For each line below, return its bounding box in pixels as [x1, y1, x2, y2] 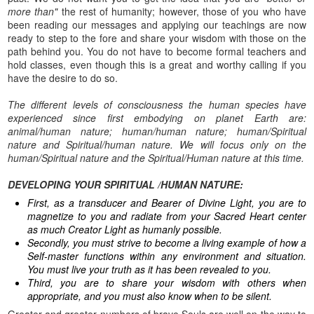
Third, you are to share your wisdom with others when [27, 275, 306, 289]
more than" [8, 4, 58, 18]
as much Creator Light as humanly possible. [27, 221, 225, 236]
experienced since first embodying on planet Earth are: [8, 110, 306, 125]
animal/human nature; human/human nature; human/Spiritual [8, 123, 306, 138]
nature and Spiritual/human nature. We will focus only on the [8, 137, 306, 151]
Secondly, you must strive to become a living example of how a [27, 235, 306, 250]
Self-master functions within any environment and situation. [27, 248, 306, 263]
